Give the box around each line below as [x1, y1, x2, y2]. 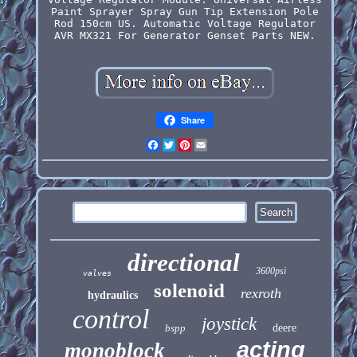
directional [127, 248, 241, 277]
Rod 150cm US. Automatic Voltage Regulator [53, 17, 316, 29]
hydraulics [88, 288, 139, 301]
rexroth [241, 284, 282, 301]
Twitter [175, 138, 220, 151]
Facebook [159, 138, 210, 151]
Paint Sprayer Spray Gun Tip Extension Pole [50, 5, 319, 18]
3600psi [256, 265, 287, 277]
